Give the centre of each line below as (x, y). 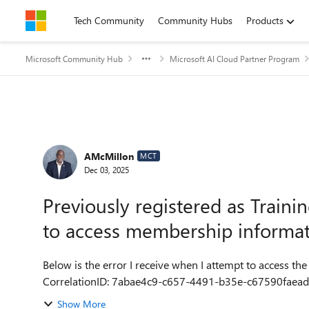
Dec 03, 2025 (107, 169)
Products (265, 20)
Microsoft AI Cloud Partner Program (235, 59)
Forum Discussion (111, 140)
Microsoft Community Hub (74, 59)
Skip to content (71, 20)
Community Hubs (195, 20)
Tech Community (109, 20)
